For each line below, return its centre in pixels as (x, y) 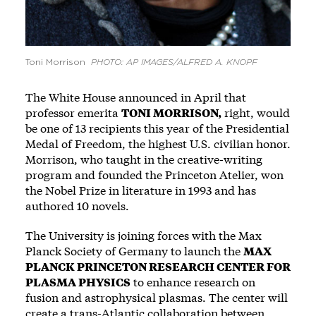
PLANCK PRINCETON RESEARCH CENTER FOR (158, 266)
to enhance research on (193, 281)
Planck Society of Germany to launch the (134, 250)
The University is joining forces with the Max (144, 235)
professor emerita (73, 112)
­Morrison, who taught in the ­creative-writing (144, 159)
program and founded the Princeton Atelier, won (154, 174)
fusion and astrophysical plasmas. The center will (157, 297)
